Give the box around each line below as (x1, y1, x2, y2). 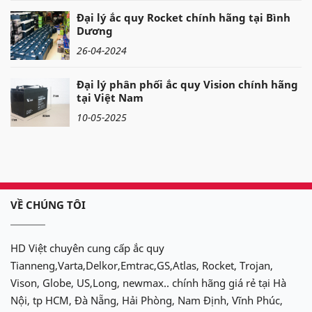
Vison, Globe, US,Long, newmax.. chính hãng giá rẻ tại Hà (10, 275, 286, 290)
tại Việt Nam (77, 90, 143, 104)
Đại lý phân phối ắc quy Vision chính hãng (77, 77, 298, 91)
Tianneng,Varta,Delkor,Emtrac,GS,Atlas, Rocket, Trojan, (10, 258, 273, 272)
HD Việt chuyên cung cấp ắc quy (10, 240, 164, 255)
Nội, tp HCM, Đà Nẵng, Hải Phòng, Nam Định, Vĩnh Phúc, (10, 292, 283, 307)
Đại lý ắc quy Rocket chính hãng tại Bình (77, 10, 290, 24)
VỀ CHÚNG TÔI (10, 197, 86, 212)
